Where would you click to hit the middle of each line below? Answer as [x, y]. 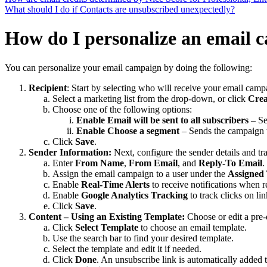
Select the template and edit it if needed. [127, 249]
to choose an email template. [194, 227]
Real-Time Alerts [115, 184]
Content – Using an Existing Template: [108, 216]
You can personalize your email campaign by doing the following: [128, 67]
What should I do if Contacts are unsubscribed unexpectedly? [120, 9]
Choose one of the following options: [122, 109]
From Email [153, 163]
